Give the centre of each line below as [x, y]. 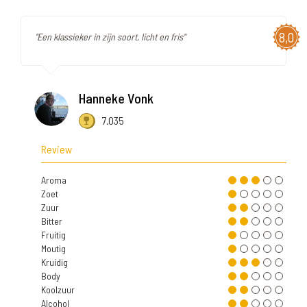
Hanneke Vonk [116, 98]
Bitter [52, 221]
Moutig [53, 248]
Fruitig [53, 234]
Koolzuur [58, 289]
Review [57, 149]
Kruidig [54, 262]
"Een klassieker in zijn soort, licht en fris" [110, 36]
